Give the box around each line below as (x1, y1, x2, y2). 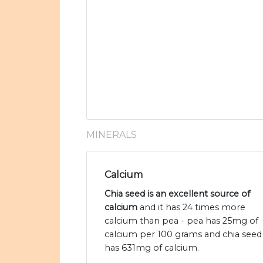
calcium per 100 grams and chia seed (104, 229, 262, 240)
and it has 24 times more (137, 202, 245, 213)
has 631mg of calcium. (104, 242, 199, 254)
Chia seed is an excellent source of (104, 188, 250, 200)
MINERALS (86, 129, 137, 141)
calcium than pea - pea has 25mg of (104, 215, 258, 227)
